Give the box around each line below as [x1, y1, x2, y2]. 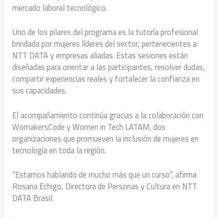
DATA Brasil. [12, 190, 54, 205]
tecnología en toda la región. [12, 143, 107, 158]
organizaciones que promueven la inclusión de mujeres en [12, 131, 199, 146]
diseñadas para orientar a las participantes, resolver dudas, [12, 60, 205, 75]
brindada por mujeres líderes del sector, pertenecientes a [12, 36, 197, 52]
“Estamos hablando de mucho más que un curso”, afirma [12, 167, 197, 182]
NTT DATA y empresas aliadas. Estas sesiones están [12, 48, 188, 63]
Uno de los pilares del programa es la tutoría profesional [12, 25, 199, 40]
